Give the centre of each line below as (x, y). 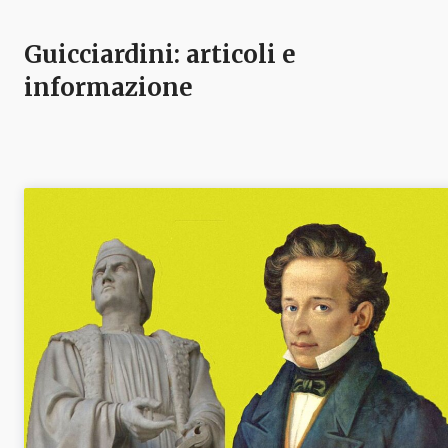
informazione (108, 88)
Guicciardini (99, 55)
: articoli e (235, 55)
